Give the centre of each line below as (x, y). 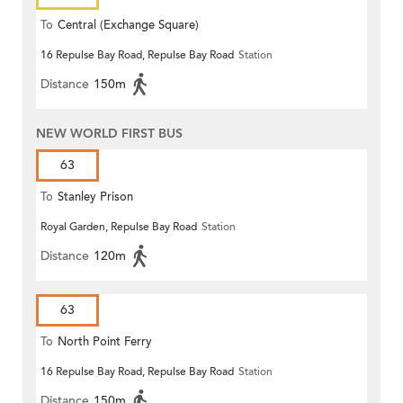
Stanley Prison (95, 197)
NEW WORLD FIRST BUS (109, 133)
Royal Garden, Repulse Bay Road (119, 226)
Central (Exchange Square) (128, 25)
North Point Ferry (105, 341)
